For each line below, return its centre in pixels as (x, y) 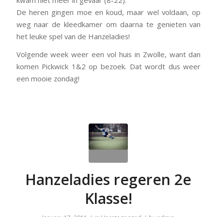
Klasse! (108, 199)
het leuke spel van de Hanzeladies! (73, 36)
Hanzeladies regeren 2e (108, 180)
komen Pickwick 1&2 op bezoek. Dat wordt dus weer (108, 67)
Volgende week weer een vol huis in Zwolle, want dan (108, 54)
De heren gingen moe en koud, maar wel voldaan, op (108, 12)
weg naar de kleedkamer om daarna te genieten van (108, 24)
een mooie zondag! (48, 79)
